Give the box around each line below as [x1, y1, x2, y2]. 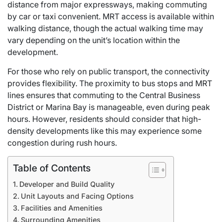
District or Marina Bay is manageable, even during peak [7, 102, 210, 112]
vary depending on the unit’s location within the [7, 35, 180, 45]
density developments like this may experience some [7, 125, 202, 136]
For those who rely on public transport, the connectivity [7, 66, 210, 76]
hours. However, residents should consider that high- [7, 113, 201, 124]
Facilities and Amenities [20, 203, 103, 212]
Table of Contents [13, 162, 91, 174]
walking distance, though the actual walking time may [7, 23, 203, 33]
